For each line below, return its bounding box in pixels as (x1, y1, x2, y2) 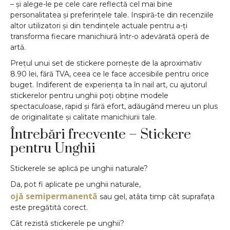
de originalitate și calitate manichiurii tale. (10, 112, 157, 122)
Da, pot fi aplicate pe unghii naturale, (10, 179, 141, 189)
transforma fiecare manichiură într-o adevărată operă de (10, 31, 209, 41)
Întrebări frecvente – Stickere (10, 125, 191, 143)
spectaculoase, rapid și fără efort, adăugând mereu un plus (10, 101, 218, 111)
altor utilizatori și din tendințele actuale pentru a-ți (10, 21, 187, 30)
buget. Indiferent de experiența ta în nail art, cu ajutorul (10, 80, 207, 89)
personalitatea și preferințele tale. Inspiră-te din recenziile (10, 10, 214, 20)
